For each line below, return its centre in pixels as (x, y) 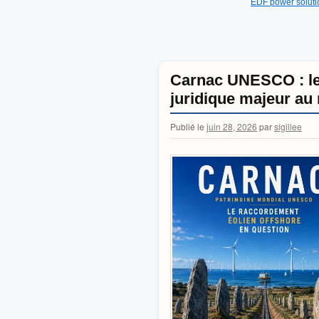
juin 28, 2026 (232, 126)
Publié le (187, 126)
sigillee (288, 126)
